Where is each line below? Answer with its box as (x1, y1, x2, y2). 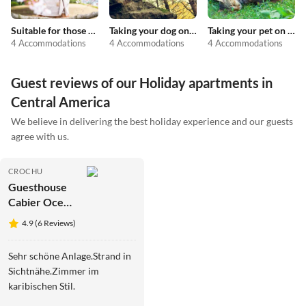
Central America (11, 93, 110, 110)
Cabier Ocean (8, 195, 75, 208)
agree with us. (11, 130, 69, 142)
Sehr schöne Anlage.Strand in (8, 249, 131, 262)
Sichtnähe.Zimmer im (8, 264, 99, 277)
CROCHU (8, 166, 43, 176)
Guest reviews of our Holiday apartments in (11, 74, 273, 91)
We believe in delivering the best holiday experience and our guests (11, 115, 293, 127)
